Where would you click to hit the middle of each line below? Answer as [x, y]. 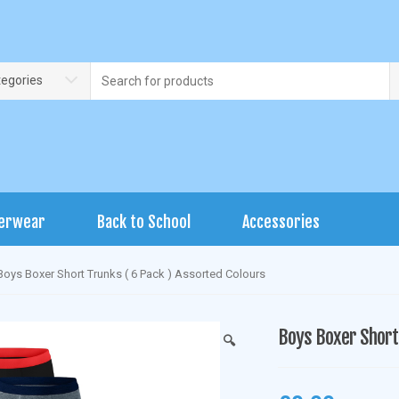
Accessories [281, 222]
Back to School [144, 222]
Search [112, 70]
